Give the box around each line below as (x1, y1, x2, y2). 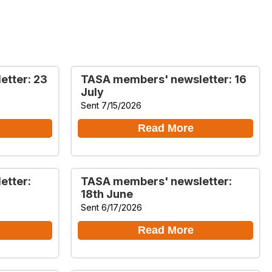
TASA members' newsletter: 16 (81, 72, 246, 86)
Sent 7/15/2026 (81, 100, 141, 110)
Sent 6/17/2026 (81, 202, 142, 212)
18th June (81, 187, 133, 200)
